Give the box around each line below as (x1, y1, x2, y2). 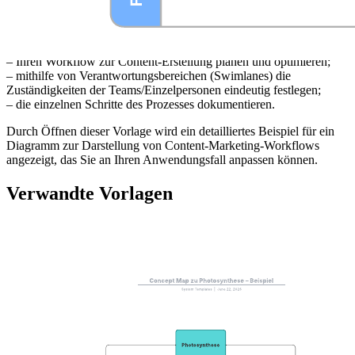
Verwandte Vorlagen (6, 183, 173, 204)
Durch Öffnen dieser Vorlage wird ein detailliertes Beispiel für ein (6, 124, 334, 139)
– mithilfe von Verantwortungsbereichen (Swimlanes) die (6, 69, 291, 83)
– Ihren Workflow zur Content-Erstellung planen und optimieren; (6, 55, 330, 69)
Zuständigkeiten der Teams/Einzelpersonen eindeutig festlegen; (6, 83, 321, 97)
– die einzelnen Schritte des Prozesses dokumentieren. (6, 97, 275, 112)
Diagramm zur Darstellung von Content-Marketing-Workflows (6, 139, 319, 153)
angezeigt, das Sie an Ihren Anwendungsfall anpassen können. (6, 153, 318, 167)
